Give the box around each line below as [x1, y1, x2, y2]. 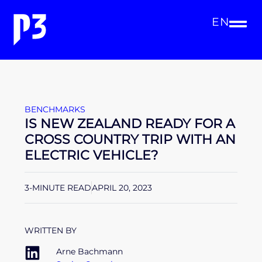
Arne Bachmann [56, 246, 123, 257]
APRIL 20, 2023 [92, 182, 152, 193]
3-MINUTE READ [25, 182, 91, 193]
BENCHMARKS [25, 104, 85, 115]
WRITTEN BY [25, 225, 77, 236]
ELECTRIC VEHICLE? [25, 147, 158, 163]
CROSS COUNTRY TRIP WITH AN [25, 131, 236, 147]
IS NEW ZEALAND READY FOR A [25, 115, 235, 132]
